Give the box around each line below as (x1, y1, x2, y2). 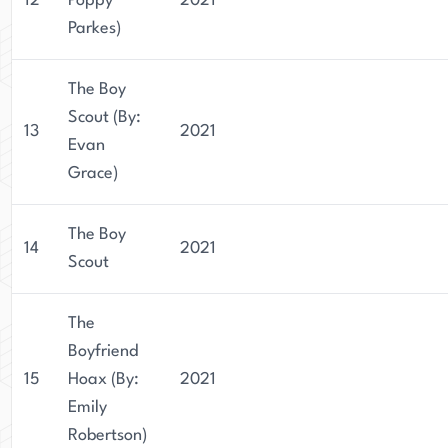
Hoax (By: (68, 371, 139, 388)
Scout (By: (68, 109, 141, 126)
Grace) (68, 165, 118, 182)
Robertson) (68, 427, 147, 444)
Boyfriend (68, 343, 138, 360)
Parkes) (68, 20, 121, 37)
